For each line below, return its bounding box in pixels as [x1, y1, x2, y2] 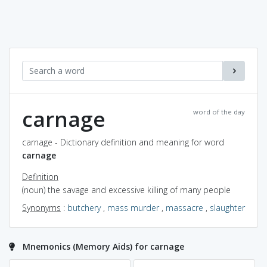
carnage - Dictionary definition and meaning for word [22, 136, 224, 148]
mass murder [107, 201, 159, 213]
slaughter [210, 201, 245, 213]
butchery [67, 201, 101, 213]
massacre [166, 201, 203, 213]
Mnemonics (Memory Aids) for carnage [23, 240, 184, 252]
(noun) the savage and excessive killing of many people [22, 184, 231, 195]
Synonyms [22, 201, 61, 213]
